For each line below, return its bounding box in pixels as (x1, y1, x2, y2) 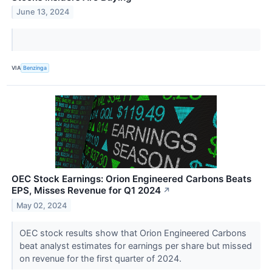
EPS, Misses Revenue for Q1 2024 (12, 184, 161, 196)
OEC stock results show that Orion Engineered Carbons (19, 227, 246, 238)
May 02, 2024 (16, 200, 67, 210)
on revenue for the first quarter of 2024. (19, 253, 184, 263)
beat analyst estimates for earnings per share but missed (19, 240, 252, 251)
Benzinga (23, 64, 47, 72)
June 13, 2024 (16, 7, 70, 17)
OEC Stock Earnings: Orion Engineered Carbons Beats (12, 172, 251, 185)
